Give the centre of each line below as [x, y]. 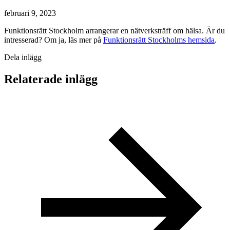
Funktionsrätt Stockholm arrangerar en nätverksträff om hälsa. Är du [114, 30]
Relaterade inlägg [51, 79]
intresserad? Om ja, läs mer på [54, 40]
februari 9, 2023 [30, 13]
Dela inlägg [23, 57]
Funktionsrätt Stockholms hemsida [159, 40]
